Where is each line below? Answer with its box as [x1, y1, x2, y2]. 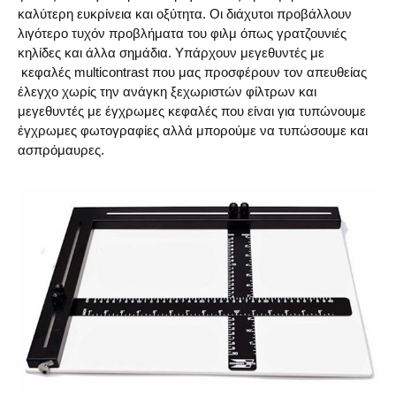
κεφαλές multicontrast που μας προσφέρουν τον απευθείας [18, 65, 367, 80]
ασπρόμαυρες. [18, 142, 104, 158]
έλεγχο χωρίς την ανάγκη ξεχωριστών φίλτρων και [18, 84, 316, 100]
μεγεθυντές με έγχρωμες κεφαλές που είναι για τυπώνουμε [18, 103, 366, 119]
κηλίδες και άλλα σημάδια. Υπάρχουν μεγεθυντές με [18, 45, 324, 61]
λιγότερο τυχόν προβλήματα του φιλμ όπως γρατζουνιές [18, 26, 346, 42]
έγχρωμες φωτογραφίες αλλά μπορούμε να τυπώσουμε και [18, 123, 368, 139]
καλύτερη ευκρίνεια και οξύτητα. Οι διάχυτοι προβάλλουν [18, 6, 352, 22]
